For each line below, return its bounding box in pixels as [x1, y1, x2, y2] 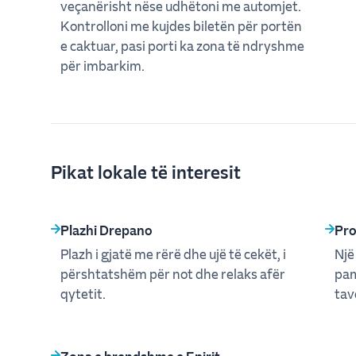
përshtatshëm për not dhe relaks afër [60, 265, 285, 282]
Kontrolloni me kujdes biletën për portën [60, 17, 302, 34]
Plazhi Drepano [60, 221, 153, 238]
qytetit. [60, 284, 106, 302]
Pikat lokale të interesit [51, 160, 241, 183]
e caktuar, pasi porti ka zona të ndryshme [60, 37, 304, 54]
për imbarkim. [60, 56, 145, 74]
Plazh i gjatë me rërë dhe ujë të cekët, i [60, 245, 286, 262]
